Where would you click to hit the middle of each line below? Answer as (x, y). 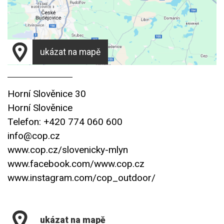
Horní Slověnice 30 (47, 93)
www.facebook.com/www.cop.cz (76, 163)
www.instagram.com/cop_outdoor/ (81, 177)
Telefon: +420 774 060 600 (65, 121)
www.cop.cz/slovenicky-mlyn (68, 149)
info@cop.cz (34, 135)
